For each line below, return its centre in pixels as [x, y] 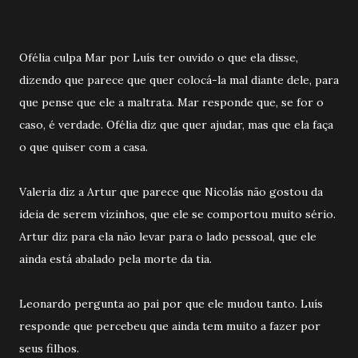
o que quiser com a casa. [85, 147]
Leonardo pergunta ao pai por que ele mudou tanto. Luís [171, 303]
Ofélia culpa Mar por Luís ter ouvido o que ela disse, [159, 57]
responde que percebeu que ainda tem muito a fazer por [170, 326]
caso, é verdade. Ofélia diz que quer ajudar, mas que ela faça [176, 124]
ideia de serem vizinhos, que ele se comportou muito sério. [177, 214]
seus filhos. [51, 348]
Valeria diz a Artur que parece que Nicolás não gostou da [171, 191]
